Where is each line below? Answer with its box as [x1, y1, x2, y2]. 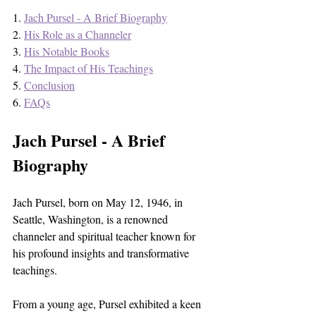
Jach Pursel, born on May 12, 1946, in [13, 194, 186, 209]
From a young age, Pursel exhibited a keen [13, 296, 204, 311]
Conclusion [24, 77, 75, 92]
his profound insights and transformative [13, 245, 192, 260]
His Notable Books [24, 43, 109, 59]
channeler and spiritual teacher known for [13, 228, 198, 243]
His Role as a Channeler [24, 26, 131, 42]
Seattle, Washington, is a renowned [13, 211, 171, 226]
